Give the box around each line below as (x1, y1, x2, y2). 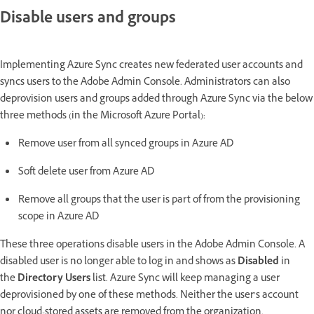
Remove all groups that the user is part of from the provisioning (18, 192, 300, 209)
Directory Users (18, 271, 93, 287)
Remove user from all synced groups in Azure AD (18, 136, 233, 153)
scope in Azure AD (18, 209, 99, 226)
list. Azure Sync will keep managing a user (93, 271, 280, 287)
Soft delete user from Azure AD (18, 164, 154, 181)
